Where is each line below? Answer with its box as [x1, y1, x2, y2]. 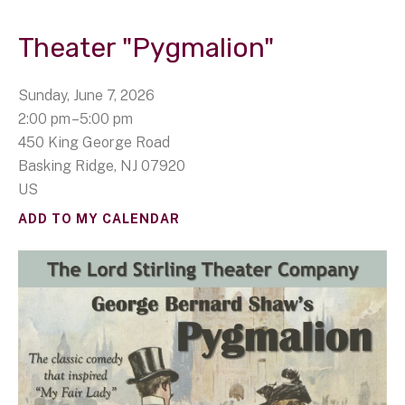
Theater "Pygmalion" [18, 31, 274, 64]
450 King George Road [18, 133, 170, 151]
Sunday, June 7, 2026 [18, 86, 155, 104]
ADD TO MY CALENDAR [18, 211, 180, 226]
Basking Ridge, [18, 156, 120, 174]
